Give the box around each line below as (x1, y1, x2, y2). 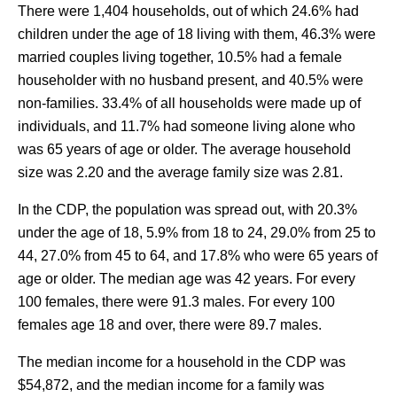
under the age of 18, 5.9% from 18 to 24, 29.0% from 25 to (18, 225, 376, 240)
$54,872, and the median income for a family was (18, 378, 324, 393)
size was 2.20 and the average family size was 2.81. (18, 165, 343, 180)
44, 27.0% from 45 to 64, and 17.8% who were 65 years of (18, 248, 378, 263)
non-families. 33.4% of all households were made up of (18, 96, 361, 111)
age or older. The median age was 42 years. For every (18, 271, 355, 286)
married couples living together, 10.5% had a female (18, 50, 342, 65)
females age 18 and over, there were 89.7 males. (18, 317, 322, 332)
